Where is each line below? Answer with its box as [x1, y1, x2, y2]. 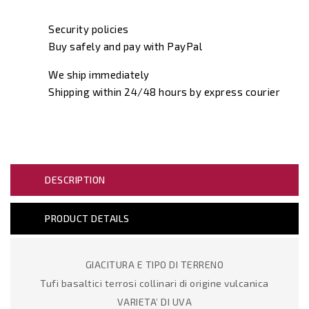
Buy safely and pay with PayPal [48, 40, 202, 53]
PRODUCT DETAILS [45, 212, 130, 225]
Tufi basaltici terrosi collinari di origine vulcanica [40, 277, 269, 290]
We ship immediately [48, 68, 150, 81]
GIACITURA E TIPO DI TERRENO [85, 259, 224, 271]
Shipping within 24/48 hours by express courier [48, 86, 280, 99]
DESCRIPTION [45, 174, 106, 186]
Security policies [48, 23, 129, 36]
